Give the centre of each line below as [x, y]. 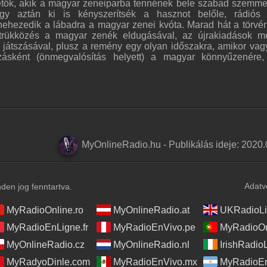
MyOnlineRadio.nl [151, 244]
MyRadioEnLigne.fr [47, 227]
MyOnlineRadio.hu [121, 144]
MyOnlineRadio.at [151, 210]
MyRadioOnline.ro [45, 210]
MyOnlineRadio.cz [46, 244]
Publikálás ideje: [205, 144]
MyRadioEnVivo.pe [154, 227]
